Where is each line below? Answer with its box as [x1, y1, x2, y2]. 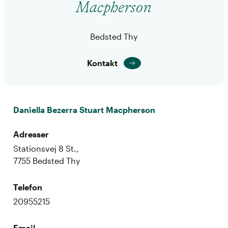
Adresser [13, 129, 49, 139]
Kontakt [87, 58, 118, 68]
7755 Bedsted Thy [13, 155, 80, 165]
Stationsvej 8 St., [13, 143, 79, 153]
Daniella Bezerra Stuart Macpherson [13, 104, 156, 115]
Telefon [13, 182, 43, 192]
